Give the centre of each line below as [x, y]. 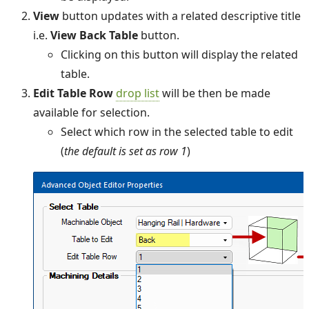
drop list [138, 93]
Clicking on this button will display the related [179, 54]
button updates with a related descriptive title [180, 16]
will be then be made [215, 93]
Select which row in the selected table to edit [177, 131]
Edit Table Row [73, 93]
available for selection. [91, 112]
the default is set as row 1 [126, 151]
